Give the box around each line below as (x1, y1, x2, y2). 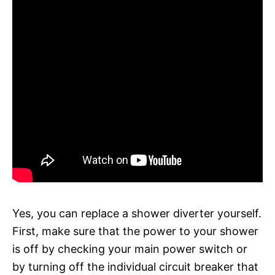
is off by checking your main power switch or (12, 242, 247, 255)
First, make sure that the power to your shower (12, 224, 258, 238)
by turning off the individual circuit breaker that (12, 260, 258, 273)
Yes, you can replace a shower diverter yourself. (12, 206, 261, 220)
